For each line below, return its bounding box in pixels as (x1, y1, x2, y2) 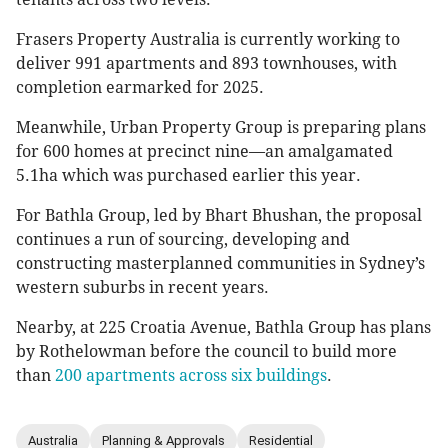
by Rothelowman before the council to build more (16, 342, 397, 362)
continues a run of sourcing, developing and (16, 230, 350, 250)
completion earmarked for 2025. (16, 78, 264, 98)
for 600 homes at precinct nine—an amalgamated (16, 142, 393, 162)
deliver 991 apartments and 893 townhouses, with (16, 54, 397, 74)
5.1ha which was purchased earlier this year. (16, 166, 361, 186)
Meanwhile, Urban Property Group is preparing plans (16, 118, 426, 138)
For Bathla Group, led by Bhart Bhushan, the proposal (16, 206, 422, 226)
